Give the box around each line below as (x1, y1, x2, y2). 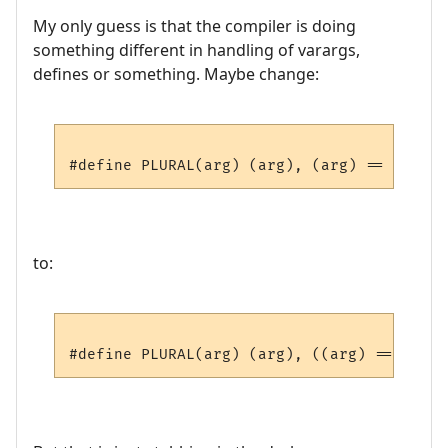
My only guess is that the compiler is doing (33, 15, 356, 38)
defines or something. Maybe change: (33, 63, 319, 86)
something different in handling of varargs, (33, 39, 360, 62)
